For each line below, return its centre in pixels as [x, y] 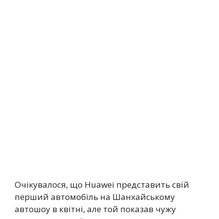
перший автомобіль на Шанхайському [95, 197]
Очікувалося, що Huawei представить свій [102, 184]
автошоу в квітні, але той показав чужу [95, 209]
